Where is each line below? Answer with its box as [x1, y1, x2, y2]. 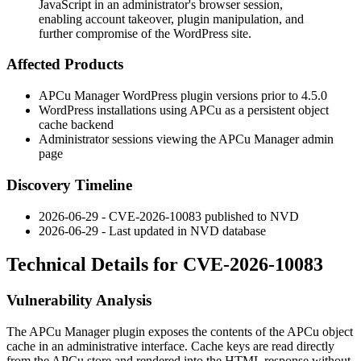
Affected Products [6, 56, 123, 73]
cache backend [39, 118, 114, 132]
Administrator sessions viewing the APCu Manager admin [39, 132, 334, 147]
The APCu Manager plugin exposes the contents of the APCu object [6, 325, 353, 339]
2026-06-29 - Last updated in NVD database [39, 223, 266, 238]
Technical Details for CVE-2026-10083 [6, 254, 323, 276]
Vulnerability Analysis [6, 292, 151, 309]
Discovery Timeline [6, 176, 132, 193]
